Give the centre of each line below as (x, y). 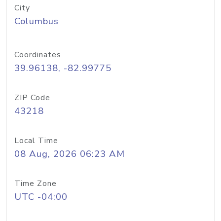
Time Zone (36, 184)
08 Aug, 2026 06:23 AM (70, 154)
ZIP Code (32, 98)
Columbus (37, 21)
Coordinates (38, 55)
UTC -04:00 (41, 197)
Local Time (36, 141)
